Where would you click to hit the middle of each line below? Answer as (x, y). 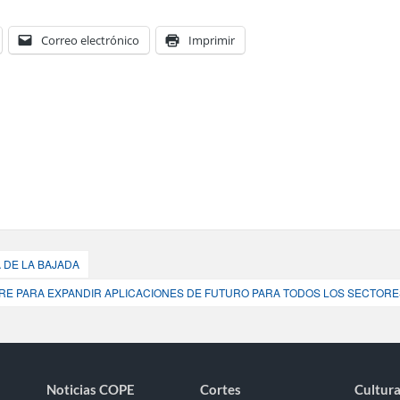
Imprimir (212, 40)
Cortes (221, 389)
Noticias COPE (90, 389)
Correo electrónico (91, 40)
